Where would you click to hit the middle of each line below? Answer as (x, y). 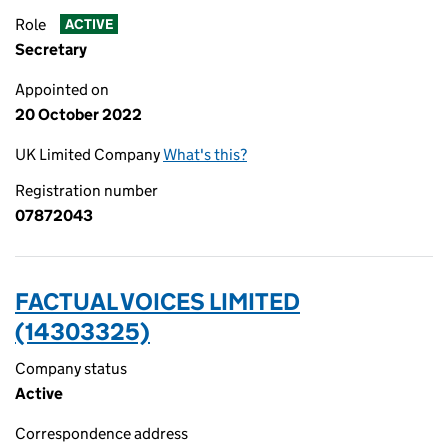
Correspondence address (101, 433)
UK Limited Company (89, 154)
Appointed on (62, 89)
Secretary (51, 49)
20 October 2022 (78, 114)
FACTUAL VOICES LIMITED (157, 301)
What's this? (205, 154)
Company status (71, 368)
